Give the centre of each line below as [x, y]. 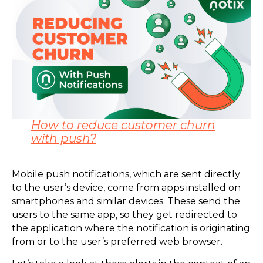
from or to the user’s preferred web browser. [118, 242]
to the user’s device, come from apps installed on [126, 188]
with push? [63, 138]
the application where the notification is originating [131, 228]
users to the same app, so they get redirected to [124, 215]
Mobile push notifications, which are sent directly [126, 174]
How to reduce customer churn [123, 125]
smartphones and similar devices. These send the [126, 201]
